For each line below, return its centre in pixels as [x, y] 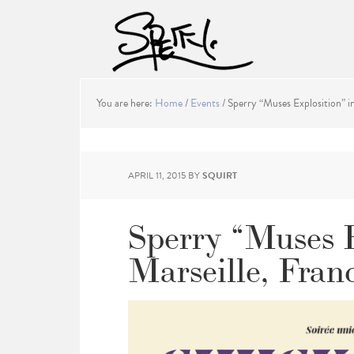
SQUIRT [220, 175]
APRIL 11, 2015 [157, 175]
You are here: [126, 103]
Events [205, 103]
